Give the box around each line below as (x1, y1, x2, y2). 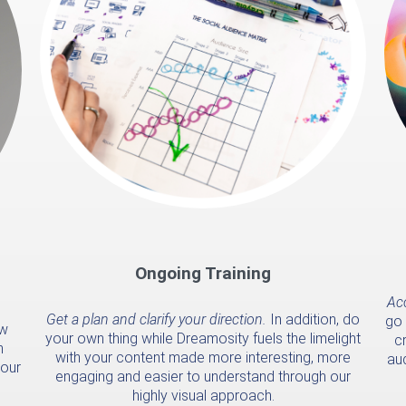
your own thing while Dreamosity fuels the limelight (45, 330, 361, 348)
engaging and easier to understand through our (55, 368, 351, 386)
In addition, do (266, 311, 360, 329)
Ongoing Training (135, 263, 271, 285)
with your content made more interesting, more (55, 349, 351, 367)
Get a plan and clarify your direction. (46, 311, 266, 329)
